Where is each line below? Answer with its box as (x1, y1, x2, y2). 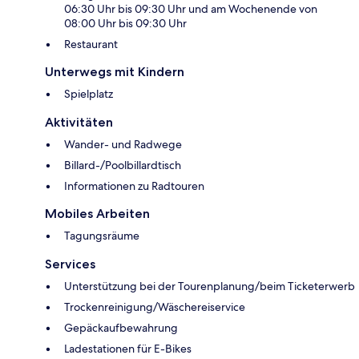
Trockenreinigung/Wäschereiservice (64, 300, 245, 315)
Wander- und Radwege (64, 137, 182, 152)
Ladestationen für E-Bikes (64, 341, 192, 357)
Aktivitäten (45, 115, 113, 131)
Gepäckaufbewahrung (64, 321, 178, 336)
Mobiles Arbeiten (45, 206, 150, 222)
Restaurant (64, 37, 118, 52)
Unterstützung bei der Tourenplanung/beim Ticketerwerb (64, 279, 355, 294)
